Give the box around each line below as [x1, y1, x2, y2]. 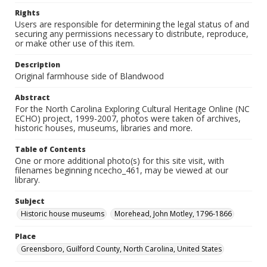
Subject [15, 196, 45, 206]
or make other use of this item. [15, 38, 135, 49]
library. [15, 174, 40, 185]
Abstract [15, 92, 50, 103]
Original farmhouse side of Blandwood [15, 70, 164, 82]
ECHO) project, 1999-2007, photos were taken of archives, [15, 113, 241, 124]
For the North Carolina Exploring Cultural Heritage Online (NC [15, 103, 250, 114]
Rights [15, 8, 40, 18]
